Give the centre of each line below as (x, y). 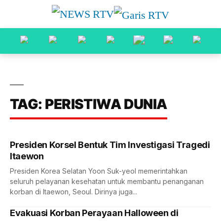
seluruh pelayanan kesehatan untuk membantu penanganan (107, 181)
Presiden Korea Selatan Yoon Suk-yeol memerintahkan (99, 171)
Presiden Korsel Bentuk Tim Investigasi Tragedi (110, 145)
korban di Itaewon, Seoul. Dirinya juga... (74, 192)
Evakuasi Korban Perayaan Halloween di (94, 213)
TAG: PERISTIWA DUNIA (89, 104)
